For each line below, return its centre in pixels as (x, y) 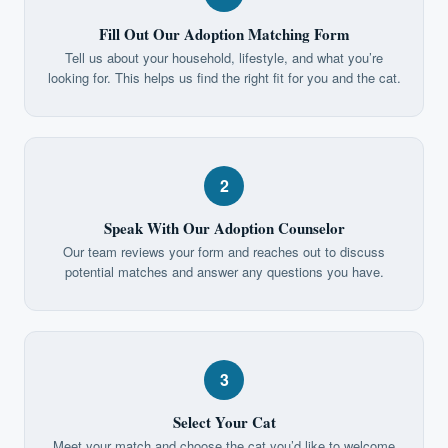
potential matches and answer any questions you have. (224, 271)
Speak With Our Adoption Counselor (224, 227)
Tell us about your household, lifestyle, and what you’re (224, 57)
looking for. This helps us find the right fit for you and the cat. (224, 77)
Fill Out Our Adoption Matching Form (224, 33)
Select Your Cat (224, 421)
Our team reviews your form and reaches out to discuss (224, 251)
